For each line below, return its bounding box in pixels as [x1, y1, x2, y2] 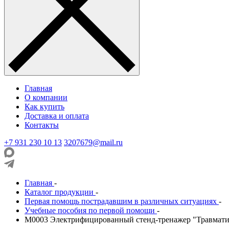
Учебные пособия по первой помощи [25, 206, 155, 215]
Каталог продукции [25, 188, 94, 196]
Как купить [25, 102, 64, 111]
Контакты [25, 121, 59, 129]
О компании [25, 93, 67, 102]
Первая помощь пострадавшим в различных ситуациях [25, 197, 217, 205]
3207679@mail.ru [64, 138, 123, 147]
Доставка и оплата [25, 111, 89, 120]
